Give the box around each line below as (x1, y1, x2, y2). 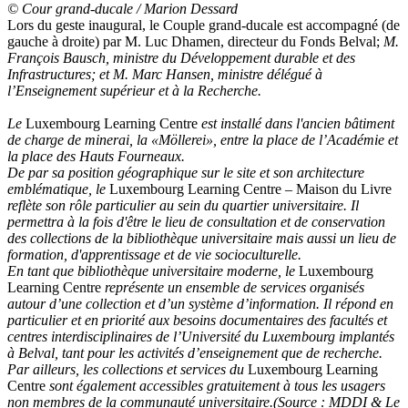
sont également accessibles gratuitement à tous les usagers (46, 377, 385, 393)
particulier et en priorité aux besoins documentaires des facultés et (7, 311, 387, 328)
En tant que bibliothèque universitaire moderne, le (7, 262, 299, 279)
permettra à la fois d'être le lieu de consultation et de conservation (7, 213, 385, 229)
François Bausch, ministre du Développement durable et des (7, 49, 355, 66)
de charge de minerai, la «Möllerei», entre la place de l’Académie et (7, 131, 398, 148)
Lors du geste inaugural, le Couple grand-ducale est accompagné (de (7, 16, 400, 33)
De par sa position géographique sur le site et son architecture (7, 164, 364, 180)
